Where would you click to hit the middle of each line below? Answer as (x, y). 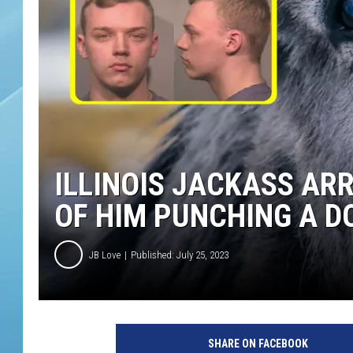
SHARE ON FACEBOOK (258, 344)
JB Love (105, 255)
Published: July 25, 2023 (180, 255)
